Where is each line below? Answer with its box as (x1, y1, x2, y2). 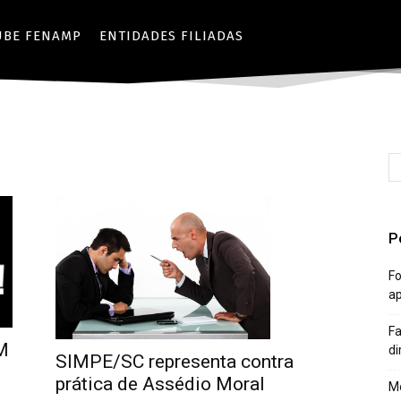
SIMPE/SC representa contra (55, 350, 294, 372)
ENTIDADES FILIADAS (99, 28, 243, 44)
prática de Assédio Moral (55, 372, 265, 395)
